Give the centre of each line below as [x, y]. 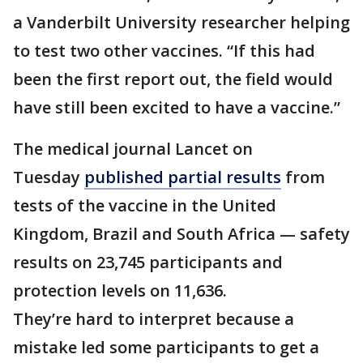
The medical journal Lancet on [133, 148]
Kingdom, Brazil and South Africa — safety [181, 233]
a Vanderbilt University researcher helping [181, 22]
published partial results [183, 177]
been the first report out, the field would [173, 79]
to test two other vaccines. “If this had [164, 50]
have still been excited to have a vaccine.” [177, 107]
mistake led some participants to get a [166, 347]
